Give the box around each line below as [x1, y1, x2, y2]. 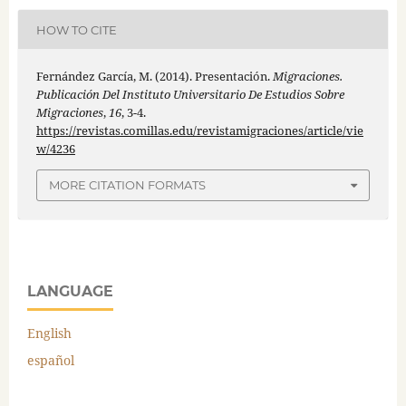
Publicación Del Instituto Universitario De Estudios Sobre [35, 86, 344, 103]
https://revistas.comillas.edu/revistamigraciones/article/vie [35, 122, 363, 140]
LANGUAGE [27, 282, 113, 300]
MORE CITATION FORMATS [49, 178, 206, 193]
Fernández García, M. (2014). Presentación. [35, 68, 273, 85]
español [27, 351, 74, 369]
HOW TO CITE [35, 22, 117, 37]
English [27, 324, 72, 342]
